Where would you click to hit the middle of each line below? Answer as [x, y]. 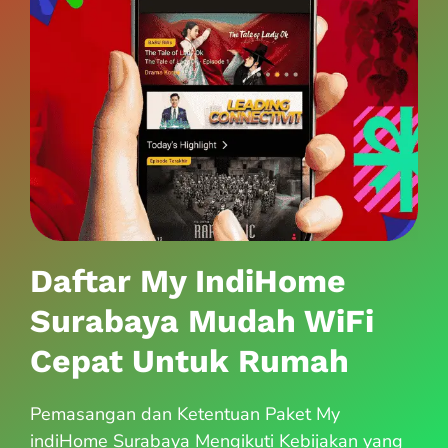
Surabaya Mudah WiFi [202, 320]
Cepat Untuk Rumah [189, 360]
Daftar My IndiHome [188, 280]
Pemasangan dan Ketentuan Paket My [185, 413]
